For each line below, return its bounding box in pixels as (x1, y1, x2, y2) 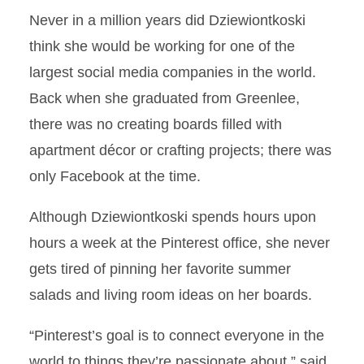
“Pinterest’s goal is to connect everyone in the (29, 327, 324, 344)
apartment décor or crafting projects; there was (29, 142, 331, 158)
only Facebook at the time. (29, 168, 201, 184)
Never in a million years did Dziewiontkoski (29, 12, 305, 28)
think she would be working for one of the (29, 38, 295, 54)
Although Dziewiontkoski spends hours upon (29, 209, 316, 225)
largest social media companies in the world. (29, 64, 316, 80)
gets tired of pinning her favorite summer (29, 261, 291, 277)
